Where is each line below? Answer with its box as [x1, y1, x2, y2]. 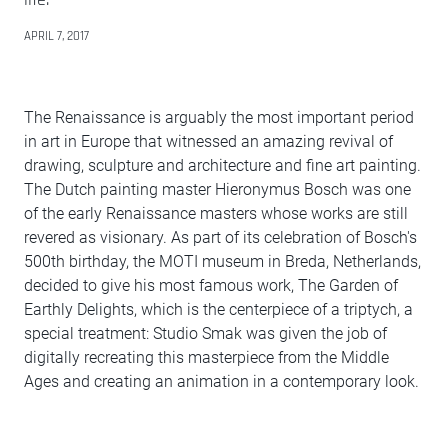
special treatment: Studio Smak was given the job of [24, 324, 387, 344]
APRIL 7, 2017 [24, 28, 89, 45]
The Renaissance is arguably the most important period [24, 108, 414, 128]
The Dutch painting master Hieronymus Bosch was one [24, 180, 411, 200]
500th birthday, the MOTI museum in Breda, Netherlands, [24, 252, 421, 272]
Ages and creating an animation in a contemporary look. [24, 372, 419, 392]
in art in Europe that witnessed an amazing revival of [24, 132, 393, 152]
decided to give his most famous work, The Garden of [24, 276, 398, 296]
